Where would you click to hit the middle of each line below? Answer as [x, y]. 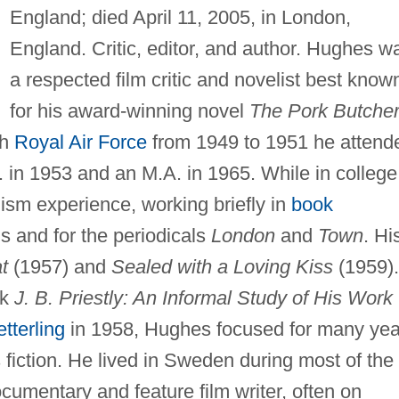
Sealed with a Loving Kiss [222, 266]
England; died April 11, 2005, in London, [180, 17]
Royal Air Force [80, 142]
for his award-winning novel [129, 110]
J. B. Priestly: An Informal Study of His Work [203, 297]
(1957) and [59, 266]
